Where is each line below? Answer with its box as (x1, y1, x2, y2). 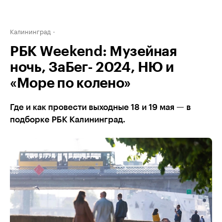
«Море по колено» (10, 76, 131, 90)
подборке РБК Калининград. (10, 115, 125, 124)
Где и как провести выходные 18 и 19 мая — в (10, 103, 191, 111)
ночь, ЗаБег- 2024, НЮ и (10, 60, 174, 74)
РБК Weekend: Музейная (10, 45, 177, 58)
